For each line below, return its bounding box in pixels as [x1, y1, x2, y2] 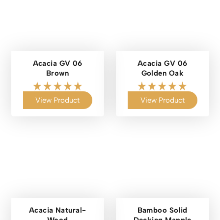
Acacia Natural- [28, 206, 86, 215]
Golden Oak [141, 68, 184, 78]
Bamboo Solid [137, 206, 188, 215]
